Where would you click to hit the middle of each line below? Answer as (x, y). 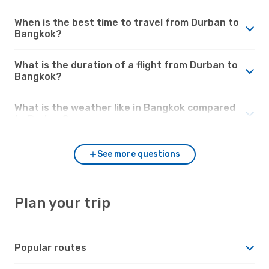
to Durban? (41, 119)
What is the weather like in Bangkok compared (125, 107)
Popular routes (50, 247)
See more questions (139, 154)
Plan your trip (62, 203)
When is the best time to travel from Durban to (127, 22)
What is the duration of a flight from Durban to (126, 65)
